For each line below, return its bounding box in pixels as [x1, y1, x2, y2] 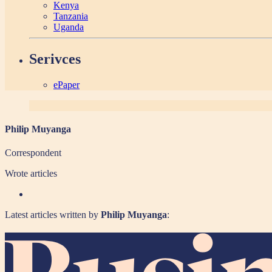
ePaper [53, 79, 80, 90]
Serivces [29, 51, 81, 67]
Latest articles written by [5, 209, 101, 220]
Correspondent [5, 148, 61, 158]
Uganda [53, 22, 84, 33]
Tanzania [53, 11, 88, 22]
